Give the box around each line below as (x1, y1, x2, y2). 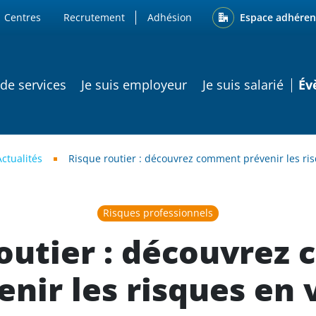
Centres (4, 11, 42, 25)
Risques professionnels (103, 206, 213, 220)
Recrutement (63, 11, 126, 25)
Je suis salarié (202, 75, 284, 93)
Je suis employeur (81, 75, 188, 93)
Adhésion (147, 11, 193, 25)
